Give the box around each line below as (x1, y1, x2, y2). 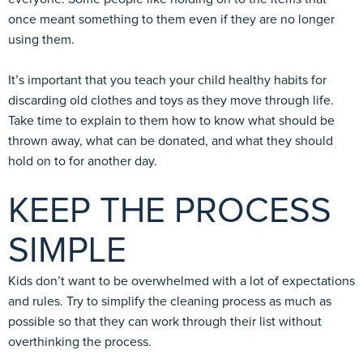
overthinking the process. (8, 335, 152, 348)
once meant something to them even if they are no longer (8, 12, 335, 26)
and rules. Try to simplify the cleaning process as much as (8, 294, 331, 308)
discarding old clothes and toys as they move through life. (8, 93, 334, 107)
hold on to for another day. (8, 154, 157, 168)
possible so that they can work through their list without (8, 314, 322, 328)
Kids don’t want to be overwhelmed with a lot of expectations (8, 274, 355, 288)
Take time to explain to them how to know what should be (8, 113, 335, 127)
